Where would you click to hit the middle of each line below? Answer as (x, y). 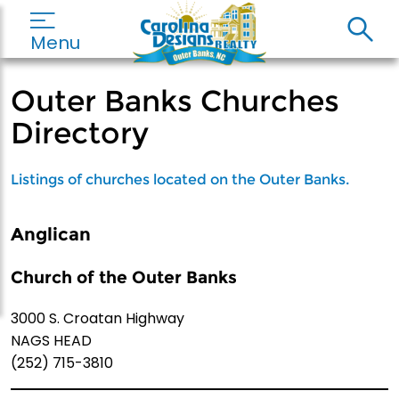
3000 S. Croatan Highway (98, 319)
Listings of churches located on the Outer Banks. (180, 180)
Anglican (51, 234)
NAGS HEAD (51, 341)
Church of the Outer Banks (124, 278)
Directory (80, 133)
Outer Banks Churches (175, 101)
